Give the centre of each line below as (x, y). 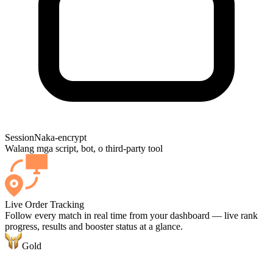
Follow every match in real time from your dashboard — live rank (131, 216)
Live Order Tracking (44, 205)
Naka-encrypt (60, 138)
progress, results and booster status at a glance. (94, 227)
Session (19, 138)
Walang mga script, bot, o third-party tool (84, 149)
